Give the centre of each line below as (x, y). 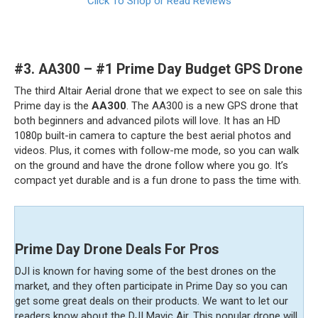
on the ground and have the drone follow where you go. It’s (151, 165)
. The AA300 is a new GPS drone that (212, 106)
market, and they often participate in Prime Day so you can (151, 286)
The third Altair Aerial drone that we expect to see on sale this (158, 91)
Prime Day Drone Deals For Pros (117, 250)
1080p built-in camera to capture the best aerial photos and (153, 136)
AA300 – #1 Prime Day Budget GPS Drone (170, 70)
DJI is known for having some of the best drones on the (146, 271)
